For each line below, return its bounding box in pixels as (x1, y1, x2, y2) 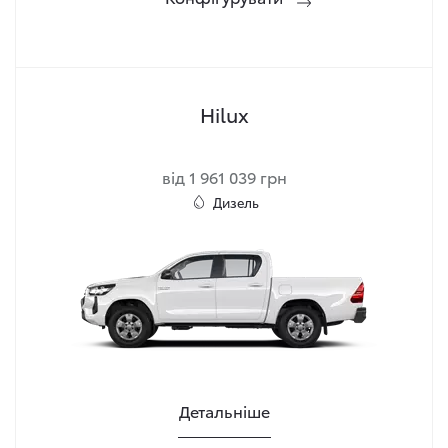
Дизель (213, 193, 259, 211)
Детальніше (178, 399, 270, 422)
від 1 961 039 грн (161, 165, 287, 188)
